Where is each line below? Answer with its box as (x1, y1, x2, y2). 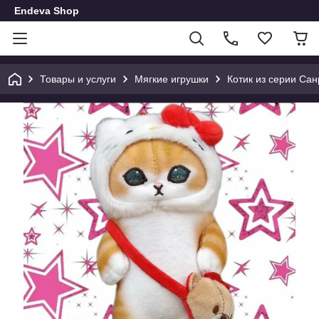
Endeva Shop (14, 5, 79, 16)
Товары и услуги (40, 73, 116, 85)
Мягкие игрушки (135, 73, 209, 85)
